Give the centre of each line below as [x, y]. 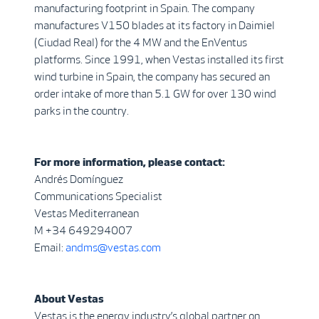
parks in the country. [84, 111]
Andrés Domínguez [79, 179]
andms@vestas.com [113, 247]
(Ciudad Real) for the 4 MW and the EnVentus [141, 42]
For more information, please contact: [130, 162]
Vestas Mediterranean [87, 213]
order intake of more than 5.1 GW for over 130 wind [155, 94]
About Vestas [69, 299]
